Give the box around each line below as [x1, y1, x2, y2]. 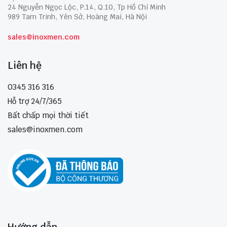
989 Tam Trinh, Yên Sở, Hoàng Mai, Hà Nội [8, 12, 147, 22]
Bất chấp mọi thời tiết [8, 110, 89, 121]
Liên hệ [8, 59, 42, 72]
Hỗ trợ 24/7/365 [8, 96, 62, 106]
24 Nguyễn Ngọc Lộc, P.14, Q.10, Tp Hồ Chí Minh [8, 3, 166, 12]
